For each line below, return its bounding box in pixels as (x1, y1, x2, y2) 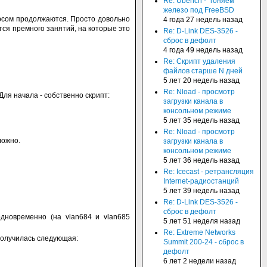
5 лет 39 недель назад (163, 187, 240, 195)
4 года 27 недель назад (163, 15, 243, 24)
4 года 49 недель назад (163, 46, 243, 54)
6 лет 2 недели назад (163, 257, 236, 265)
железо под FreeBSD (163, 6, 234, 14)
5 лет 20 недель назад (163, 76, 240, 85)
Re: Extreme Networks (163, 228, 235, 237)
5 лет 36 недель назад (163, 156, 240, 164)
